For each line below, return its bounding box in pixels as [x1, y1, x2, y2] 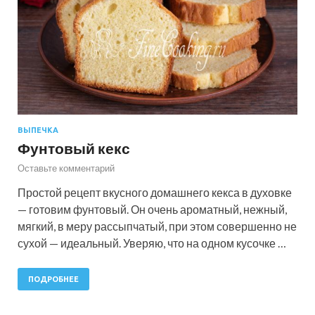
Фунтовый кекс [18, 139, 130, 157]
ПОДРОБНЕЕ [28, 274, 79, 283]
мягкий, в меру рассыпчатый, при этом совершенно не [18, 219, 297, 233]
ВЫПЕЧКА [18, 125, 58, 134]
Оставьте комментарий [18, 162, 115, 174]
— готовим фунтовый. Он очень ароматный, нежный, [18, 202, 287, 216]
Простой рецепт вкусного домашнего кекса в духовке [18, 185, 292, 199]
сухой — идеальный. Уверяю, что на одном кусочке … [18, 236, 286, 250]
